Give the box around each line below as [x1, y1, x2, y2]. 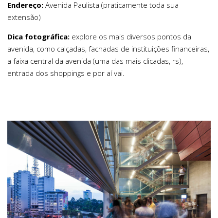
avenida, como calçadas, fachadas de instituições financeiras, [7, 44, 209, 54]
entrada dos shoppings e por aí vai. [7, 68, 125, 78]
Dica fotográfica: [7, 32, 70, 42]
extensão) [7, 12, 41, 22]
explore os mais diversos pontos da [70, 32, 191, 42]
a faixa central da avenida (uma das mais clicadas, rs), [7, 56, 183, 66]
